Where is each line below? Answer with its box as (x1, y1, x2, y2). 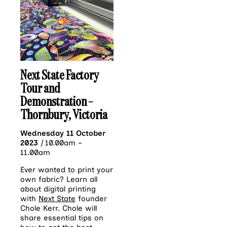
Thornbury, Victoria (20, 105, 109, 123)
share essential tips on (20, 213, 103, 222)
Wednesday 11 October (20, 128, 105, 138)
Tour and (20, 79, 60, 96)
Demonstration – (20, 92, 93, 109)
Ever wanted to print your (20, 165, 113, 174)
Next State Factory (20, 66, 99, 83)
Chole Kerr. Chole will (20, 203, 97, 213)
